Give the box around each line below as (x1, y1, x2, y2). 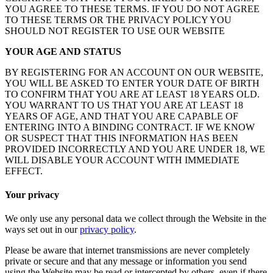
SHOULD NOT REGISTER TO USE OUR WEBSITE (5, 25, 225, 36)
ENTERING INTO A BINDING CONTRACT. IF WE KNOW (5, 121, 255, 132)
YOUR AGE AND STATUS (5, 46, 121, 57)
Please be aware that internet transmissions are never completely (5, 245, 250, 256)
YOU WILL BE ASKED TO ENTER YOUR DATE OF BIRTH (5, 77, 260, 88)
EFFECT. (5, 165, 43, 176)
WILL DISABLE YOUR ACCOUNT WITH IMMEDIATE (5, 154, 239, 165)
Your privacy (5, 189, 59, 200)
